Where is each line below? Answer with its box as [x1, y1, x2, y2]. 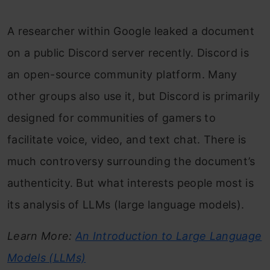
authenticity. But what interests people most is [7, 177, 254, 189]
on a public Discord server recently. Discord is [7, 46, 250, 59]
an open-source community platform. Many [7, 68, 237, 81]
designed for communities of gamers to [7, 111, 216, 124]
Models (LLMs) [7, 251, 86, 264]
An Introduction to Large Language [75, 230, 262, 242]
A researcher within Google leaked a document [7, 25, 255, 37]
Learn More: [7, 230, 75, 242]
